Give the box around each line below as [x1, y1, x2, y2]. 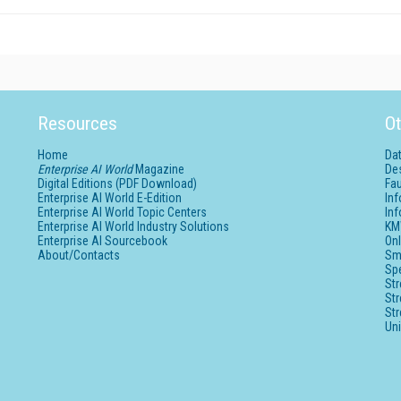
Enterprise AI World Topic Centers [38, 204, 208, 219]
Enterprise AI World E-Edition [38, 190, 183, 205]
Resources [38, 112, 118, 134]
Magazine [132, 161, 185, 176]
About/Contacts [38, 247, 121, 262]
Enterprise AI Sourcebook [38, 233, 168, 248]
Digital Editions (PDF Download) [38, 175, 198, 191]
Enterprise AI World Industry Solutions [38, 218, 230, 234]
